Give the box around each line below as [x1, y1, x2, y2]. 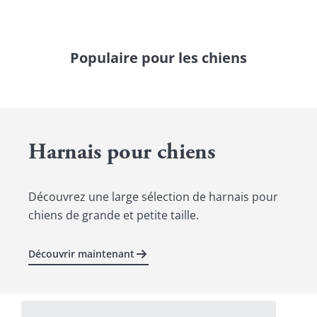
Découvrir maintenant [28, 247, 134, 260]
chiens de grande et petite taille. [28, 207, 199, 223]
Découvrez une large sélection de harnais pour [28, 189, 278, 204]
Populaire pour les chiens [70, 48, 247, 67]
